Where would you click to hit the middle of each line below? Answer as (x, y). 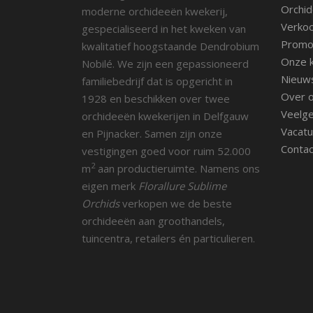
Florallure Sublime (182, 185)
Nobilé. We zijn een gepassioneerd (165, 63)
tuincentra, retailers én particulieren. (168, 238)
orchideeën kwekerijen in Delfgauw (165, 116)
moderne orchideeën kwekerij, (155, 11)
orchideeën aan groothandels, (153, 220)
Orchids (101, 203)
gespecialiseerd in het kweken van (164, 28)
